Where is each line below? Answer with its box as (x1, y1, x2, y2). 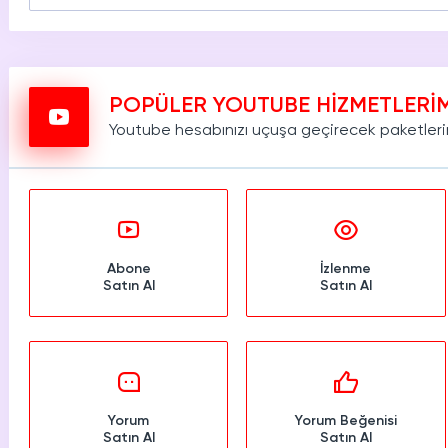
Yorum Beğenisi (294, 414, 397, 428)
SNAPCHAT (136, 21, 207, 35)
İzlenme (320, 262, 372, 276)
